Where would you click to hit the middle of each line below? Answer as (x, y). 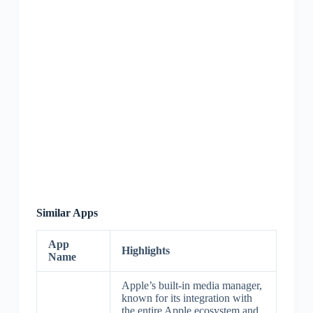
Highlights (145, 250)
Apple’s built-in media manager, (191, 285)
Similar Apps (67, 213)
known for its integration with (187, 298)
